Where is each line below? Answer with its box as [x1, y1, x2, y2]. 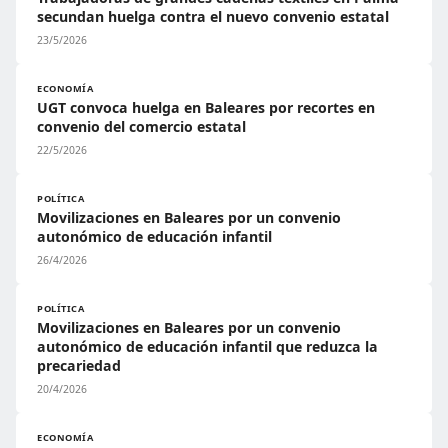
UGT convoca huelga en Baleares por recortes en [37, 98, 375, 117]
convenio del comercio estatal [37, 117, 246, 136]
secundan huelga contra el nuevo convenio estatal [37, 7, 389, 26]
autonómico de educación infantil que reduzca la [37, 337, 378, 356]
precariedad [37, 356, 121, 375]
